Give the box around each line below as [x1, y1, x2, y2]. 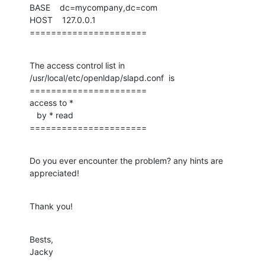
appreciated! [30, 167, 79, 178]
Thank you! [30, 201, 73, 211]
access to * [30, 97, 73, 108]
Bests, [30, 234, 53, 244]
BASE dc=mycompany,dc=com [30, 2, 157, 12]
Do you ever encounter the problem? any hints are [30, 155, 223, 166]
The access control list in [30, 60, 125, 70]
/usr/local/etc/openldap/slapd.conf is [30, 72, 174, 83]
